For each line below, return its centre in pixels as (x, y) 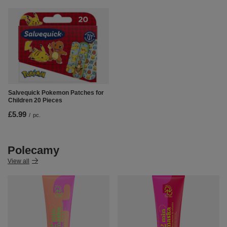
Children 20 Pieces (35, 100)
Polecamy (33, 150)
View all (18, 161)
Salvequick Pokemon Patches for (56, 92)
